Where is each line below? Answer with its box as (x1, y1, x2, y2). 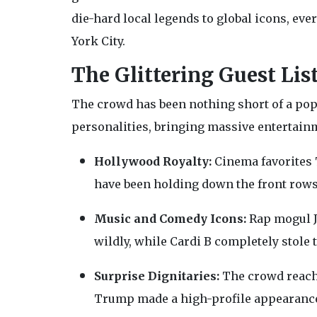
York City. (71, 34, 125, 49)
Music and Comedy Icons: (93, 212, 246, 226)
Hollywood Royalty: (93, 154, 212, 169)
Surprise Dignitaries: (93, 269, 219, 284)
